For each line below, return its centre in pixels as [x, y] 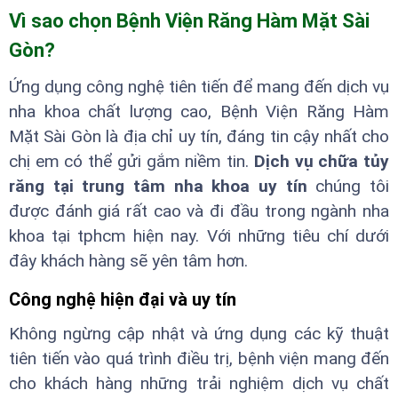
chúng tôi [348, 186]
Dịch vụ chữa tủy [322, 161]
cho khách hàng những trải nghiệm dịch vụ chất [199, 383]
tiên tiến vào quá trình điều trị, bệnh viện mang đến [199, 358]
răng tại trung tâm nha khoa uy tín [158, 186]
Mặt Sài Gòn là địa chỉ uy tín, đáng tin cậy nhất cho [199, 136]
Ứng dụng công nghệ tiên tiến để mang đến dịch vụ [199, 86]
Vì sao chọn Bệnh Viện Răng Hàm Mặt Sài [189, 20]
